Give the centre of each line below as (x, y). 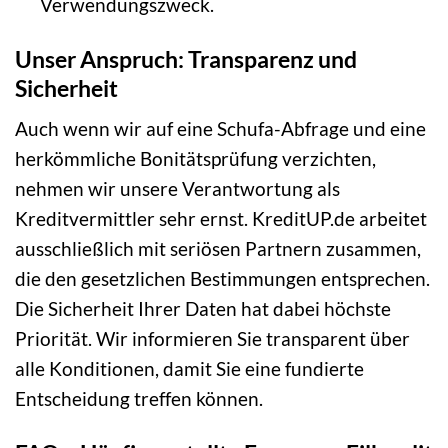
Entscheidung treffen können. (139, 399)
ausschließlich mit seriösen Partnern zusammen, (218, 249)
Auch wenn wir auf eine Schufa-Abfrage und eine (220, 129)
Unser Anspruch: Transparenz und (186, 58)
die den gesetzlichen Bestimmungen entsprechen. (222, 279)
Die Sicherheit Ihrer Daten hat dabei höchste (203, 309)
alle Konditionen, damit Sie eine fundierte (189, 369)
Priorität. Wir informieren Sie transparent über (212, 339)
